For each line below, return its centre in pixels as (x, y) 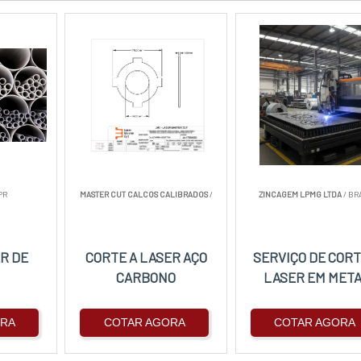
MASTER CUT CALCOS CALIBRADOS (143, 195)
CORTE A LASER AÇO (146, 257)
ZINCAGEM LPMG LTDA (300, 195)
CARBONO (146, 278)
